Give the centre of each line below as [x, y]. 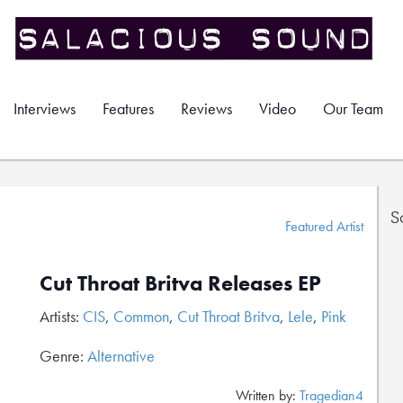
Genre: [63, 356]
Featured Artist [324, 226]
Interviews [45, 108]
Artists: [61, 316]
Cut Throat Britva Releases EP [180, 283]
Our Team [353, 108]
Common [141, 316]
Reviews [206, 108]
